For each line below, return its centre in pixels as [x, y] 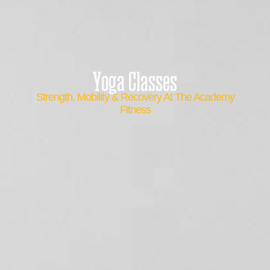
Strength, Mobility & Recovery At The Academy [135, 97]
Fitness [135, 110]
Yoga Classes [134, 82]
